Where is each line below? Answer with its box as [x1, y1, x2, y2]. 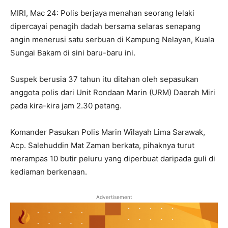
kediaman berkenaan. [10, 167, 87, 177]
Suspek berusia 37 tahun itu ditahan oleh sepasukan [10, 74, 198, 84]
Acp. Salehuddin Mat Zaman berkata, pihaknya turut [10, 140, 194, 151]
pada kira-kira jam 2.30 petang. [10, 101, 122, 111]
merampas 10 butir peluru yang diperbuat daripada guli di [10, 154, 215, 164]
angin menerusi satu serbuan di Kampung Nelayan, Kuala [10, 35, 214, 45]
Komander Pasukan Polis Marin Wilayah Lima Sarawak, [10, 127, 205, 137]
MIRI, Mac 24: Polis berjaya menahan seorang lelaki [10, 8, 194, 18]
